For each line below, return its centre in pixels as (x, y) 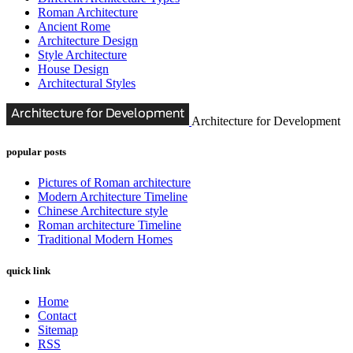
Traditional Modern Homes (105, 240)
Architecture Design (88, 41)
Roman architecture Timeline (110, 225)
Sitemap (58, 329)
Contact (57, 315)
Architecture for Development (266, 121)
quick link (28, 270)
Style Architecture (82, 55)
